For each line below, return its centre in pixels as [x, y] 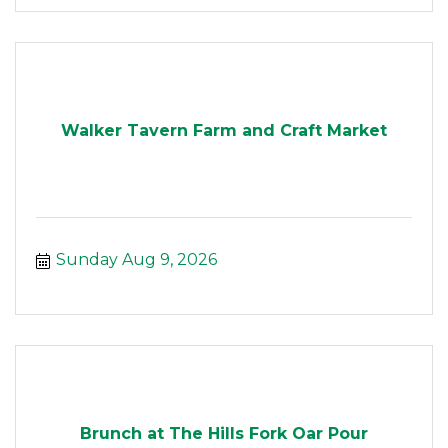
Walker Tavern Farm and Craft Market [224, 130]
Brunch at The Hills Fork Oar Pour [224, 433]
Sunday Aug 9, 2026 [136, 260]
